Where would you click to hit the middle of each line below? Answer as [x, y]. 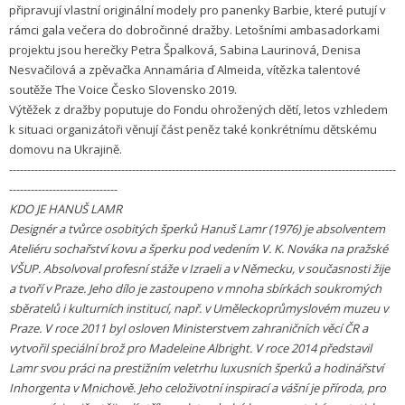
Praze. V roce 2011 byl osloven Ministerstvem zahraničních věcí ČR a [188, 329]
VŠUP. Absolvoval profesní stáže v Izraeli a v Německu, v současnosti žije [199, 269]
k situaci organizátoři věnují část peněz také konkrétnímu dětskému [193, 130]
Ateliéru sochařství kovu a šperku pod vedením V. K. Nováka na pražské [198, 249]
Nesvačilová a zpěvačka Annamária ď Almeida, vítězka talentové [185, 70]
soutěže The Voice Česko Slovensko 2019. [123, 90]
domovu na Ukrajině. [66, 150]
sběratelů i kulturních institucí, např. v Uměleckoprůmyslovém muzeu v [198, 309]
